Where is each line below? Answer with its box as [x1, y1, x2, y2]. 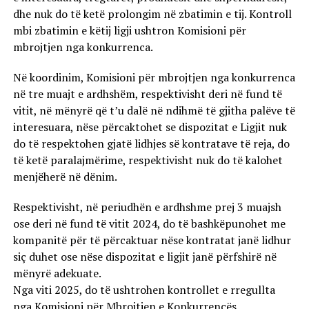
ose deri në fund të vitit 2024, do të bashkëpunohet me [12, 216, 286, 231]
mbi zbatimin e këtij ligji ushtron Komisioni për [12, 23, 246, 38]
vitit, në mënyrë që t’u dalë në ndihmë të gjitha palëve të [12, 103, 295, 118]
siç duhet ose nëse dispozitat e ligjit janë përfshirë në [12, 249, 277, 264]
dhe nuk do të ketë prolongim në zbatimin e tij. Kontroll [12, 6, 292, 21]
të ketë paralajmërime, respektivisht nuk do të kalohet [12, 152, 283, 168]
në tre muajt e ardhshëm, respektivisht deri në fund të [12, 86, 282, 101]
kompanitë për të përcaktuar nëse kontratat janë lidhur [12, 232, 291, 248]
